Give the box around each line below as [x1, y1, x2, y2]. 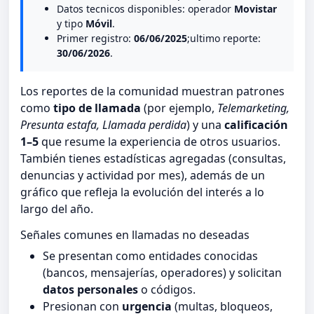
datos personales [43, 282, 138, 298]
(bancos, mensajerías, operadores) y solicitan [43, 265, 282, 281]
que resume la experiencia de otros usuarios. [39, 134, 280, 150]
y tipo [57, 17, 86, 31]
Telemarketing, [217, 100, 289, 116]
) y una [186, 117, 224, 133]
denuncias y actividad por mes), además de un [20, 168, 265, 184]
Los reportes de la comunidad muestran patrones [20, 83, 285, 100]
